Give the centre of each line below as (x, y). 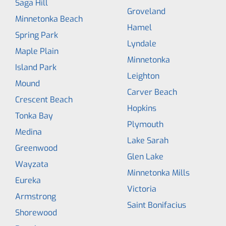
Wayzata (32, 164)
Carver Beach (152, 92)
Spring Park (37, 35)
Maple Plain (37, 51)
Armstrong (36, 196)
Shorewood (36, 213)
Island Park (36, 67)
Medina (29, 132)
